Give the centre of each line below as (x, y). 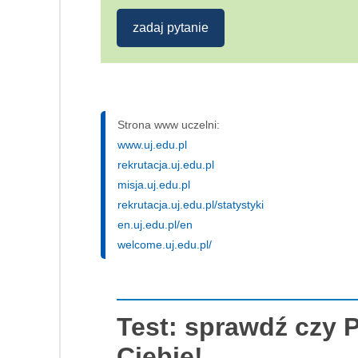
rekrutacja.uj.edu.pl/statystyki (191, 204)
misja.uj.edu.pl (154, 184)
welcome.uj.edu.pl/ (165, 244)
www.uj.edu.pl (152, 144)
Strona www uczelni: (169, 124)
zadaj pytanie (171, 27)
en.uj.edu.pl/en (155, 224)
